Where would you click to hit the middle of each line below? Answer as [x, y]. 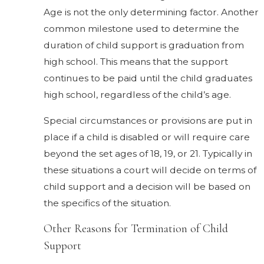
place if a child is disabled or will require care [147, 137]
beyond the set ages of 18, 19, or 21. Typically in [148, 153]
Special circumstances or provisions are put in [148, 120]
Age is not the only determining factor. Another [151, 12]
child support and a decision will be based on [147, 186]
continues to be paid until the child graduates [148, 78]
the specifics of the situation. [108, 203]
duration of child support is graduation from [144, 45]
